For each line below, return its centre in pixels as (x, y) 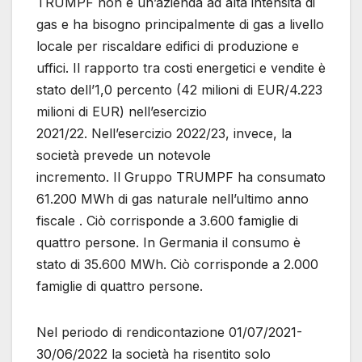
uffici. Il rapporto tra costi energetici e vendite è (181, 67)
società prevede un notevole (124, 155)
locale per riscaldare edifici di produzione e (168, 46)
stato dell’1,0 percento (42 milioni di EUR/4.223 (179, 89)
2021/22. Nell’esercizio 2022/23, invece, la (164, 133)
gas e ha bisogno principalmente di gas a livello (180, 24)
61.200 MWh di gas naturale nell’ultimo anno (173, 198)
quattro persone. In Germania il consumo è (168, 242)
